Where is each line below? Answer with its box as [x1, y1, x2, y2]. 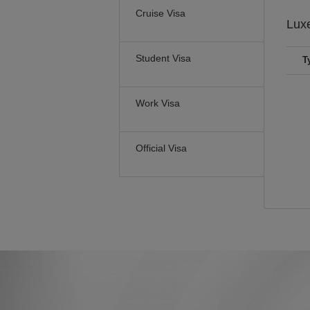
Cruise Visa [136, 8, 185, 19]
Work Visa [136, 98, 180, 109]
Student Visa [136, 53, 191, 64]
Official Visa [136, 143, 187, 154]
